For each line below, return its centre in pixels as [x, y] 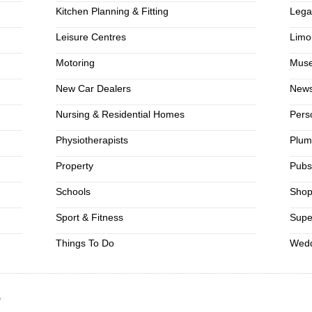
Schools [73, 192]
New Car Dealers [93, 88]
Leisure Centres [91, 37]
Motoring [75, 63]
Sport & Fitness [89, 217]
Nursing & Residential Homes [120, 114]
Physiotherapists [92, 140]
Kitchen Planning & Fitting [112, 11]
